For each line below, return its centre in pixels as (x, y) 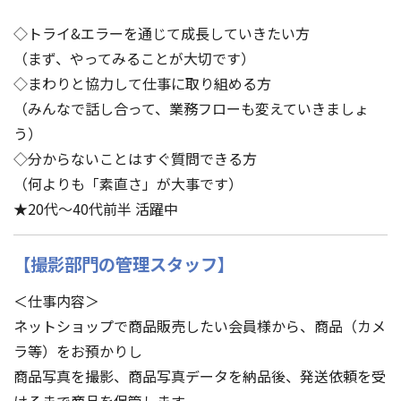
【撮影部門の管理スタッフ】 (124, 264)
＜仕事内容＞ (56, 300)
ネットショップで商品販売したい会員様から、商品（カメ (200, 325)
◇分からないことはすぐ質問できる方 (135, 158)
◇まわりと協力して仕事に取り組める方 (142, 83)
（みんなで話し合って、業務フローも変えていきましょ (191, 108)
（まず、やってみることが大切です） (134, 58)
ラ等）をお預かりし (78, 350)
